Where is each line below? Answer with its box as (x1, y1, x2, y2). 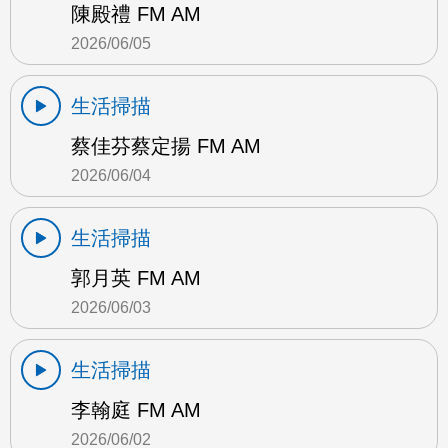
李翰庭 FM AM (71, 399, 201, 422)
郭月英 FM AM (71, 267, 201, 290)
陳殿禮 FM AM (71, 3, 201, 26)
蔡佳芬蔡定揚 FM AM (71, 135, 261, 158)
